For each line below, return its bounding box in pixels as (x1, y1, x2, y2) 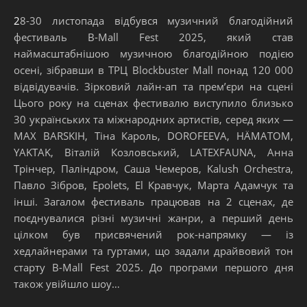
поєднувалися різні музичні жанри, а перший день (14, 210, 293, 225)
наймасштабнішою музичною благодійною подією (14, 46, 293, 60)
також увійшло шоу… (14, 276, 120, 291)
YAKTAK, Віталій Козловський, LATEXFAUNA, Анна (14, 145, 293, 159)
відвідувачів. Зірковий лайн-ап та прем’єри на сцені (14, 79, 293, 93)
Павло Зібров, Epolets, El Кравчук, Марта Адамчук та (14, 177, 293, 192)
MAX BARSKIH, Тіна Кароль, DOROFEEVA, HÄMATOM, (14, 128, 293, 143)
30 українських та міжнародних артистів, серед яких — (14, 112, 293, 126)
